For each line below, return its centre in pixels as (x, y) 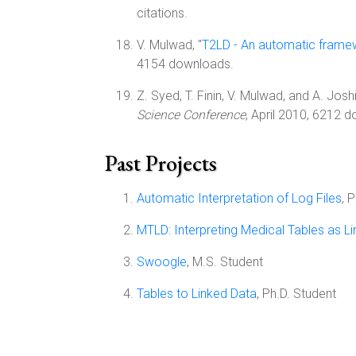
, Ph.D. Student (296, 294)
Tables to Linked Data (197, 294)
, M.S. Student (225, 262)
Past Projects (161, 163)
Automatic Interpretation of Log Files (239, 198)
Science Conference (191, 115)
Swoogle (162, 262)
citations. (162, 13)
